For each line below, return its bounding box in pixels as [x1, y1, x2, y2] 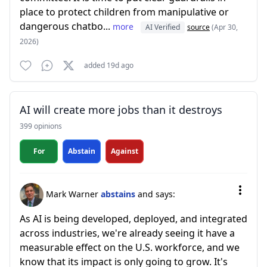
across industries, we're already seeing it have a [20, 226, 235, 240]
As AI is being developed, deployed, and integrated [20, 212, 247, 225]
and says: [138, 188, 175, 200]
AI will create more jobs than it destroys [20, 103, 222, 117]
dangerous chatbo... [20, 20, 113, 33]
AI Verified [145, 22, 180, 32]
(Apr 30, [212, 22, 238, 32]
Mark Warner [44, 188, 101, 200]
